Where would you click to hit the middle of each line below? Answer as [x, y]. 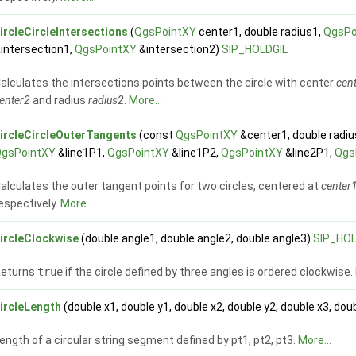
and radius [60, 101]
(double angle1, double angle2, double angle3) [196, 239]
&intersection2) [180, 50]
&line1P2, [195, 153]
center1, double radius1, [260, 32]
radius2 [106, 101]
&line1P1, [82, 153]
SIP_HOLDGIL [255, 50]
